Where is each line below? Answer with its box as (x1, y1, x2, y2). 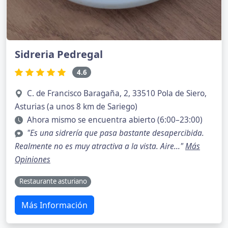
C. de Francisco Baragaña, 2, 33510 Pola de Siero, (27, 88, 207, 99)
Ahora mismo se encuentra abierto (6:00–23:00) (27, 115, 203, 126)
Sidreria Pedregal (15, 47, 103, 61)
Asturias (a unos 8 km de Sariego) (15, 101, 137, 112)
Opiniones (15, 154, 50, 165)
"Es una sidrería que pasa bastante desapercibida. (27, 128, 204, 139)
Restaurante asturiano (19, 177, 87, 186)
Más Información (21, 199, 88, 211)
